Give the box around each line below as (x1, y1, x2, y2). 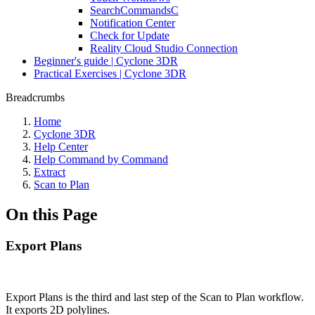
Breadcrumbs (6, 91, 65, 103)
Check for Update (90, 30, 169, 41)
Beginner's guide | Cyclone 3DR (34, 55, 178, 67)
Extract (34, 166, 65, 178)
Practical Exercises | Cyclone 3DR (34, 67, 186, 79)
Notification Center (90, 17, 175, 29)
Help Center (34, 141, 88, 153)
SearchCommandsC (90, 4, 179, 16)
